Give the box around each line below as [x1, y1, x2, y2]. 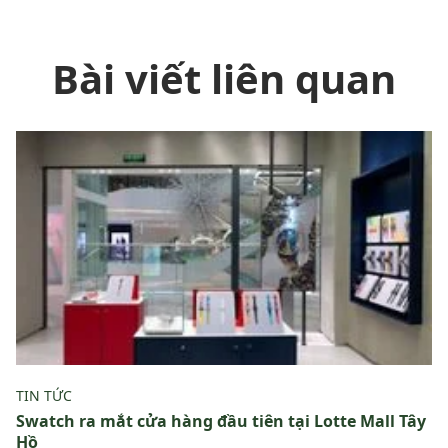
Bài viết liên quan [52, 51, 396, 106]
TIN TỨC [16, 386, 72, 405]
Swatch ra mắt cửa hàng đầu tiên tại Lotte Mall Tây [16, 410, 426, 432]
